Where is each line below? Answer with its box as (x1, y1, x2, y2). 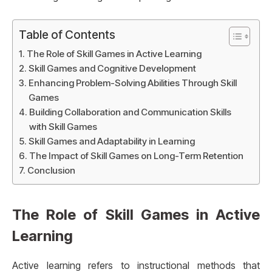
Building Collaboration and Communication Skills (29, 106, 232, 118)
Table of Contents (19, 27, 115, 42)
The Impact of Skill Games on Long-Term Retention (29, 150, 244, 162)
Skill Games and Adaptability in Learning (29, 135, 195, 148)
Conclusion (27, 165, 76, 177)
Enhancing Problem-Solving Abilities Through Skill (29, 77, 237, 89)
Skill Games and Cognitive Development (29, 63, 197, 75)
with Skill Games (29, 121, 98, 133)
